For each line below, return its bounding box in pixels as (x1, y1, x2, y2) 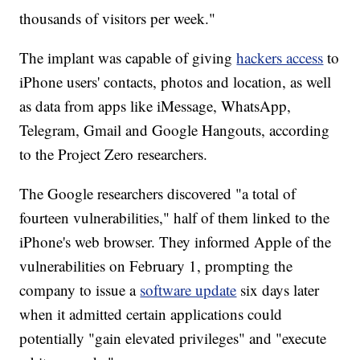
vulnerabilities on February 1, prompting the (19, 256, 293, 276)
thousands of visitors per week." (19, 8, 216, 29)
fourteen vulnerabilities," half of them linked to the (19, 207, 330, 228)
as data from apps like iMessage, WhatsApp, (19, 96, 292, 117)
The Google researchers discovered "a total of (19, 183, 297, 204)
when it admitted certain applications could (19, 304, 283, 325)
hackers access (236, 47, 324, 68)
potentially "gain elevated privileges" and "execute (19, 328, 327, 349)
